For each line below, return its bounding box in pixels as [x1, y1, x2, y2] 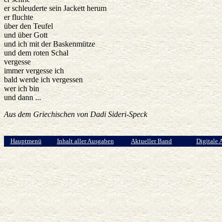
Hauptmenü [10, 137, 42, 145]
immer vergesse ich [4, 66, 64, 75]
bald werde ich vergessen [4, 75, 83, 84]
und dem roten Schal [4, 49, 68, 57]
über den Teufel [4, 22, 53, 31]
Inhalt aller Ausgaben [56, 137, 114, 145]
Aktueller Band [131, 137, 172, 145]
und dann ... [4, 93, 41, 102]
